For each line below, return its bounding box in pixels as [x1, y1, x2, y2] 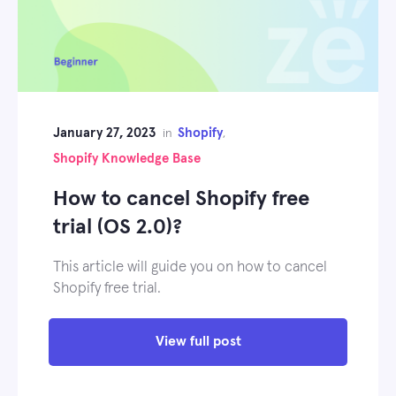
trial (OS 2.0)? [53, 216, 182, 238]
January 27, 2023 [53, 126, 156, 140]
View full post [155, 333, 241, 348]
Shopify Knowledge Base [53, 151, 201, 165]
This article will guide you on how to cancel [53, 259, 327, 275]
